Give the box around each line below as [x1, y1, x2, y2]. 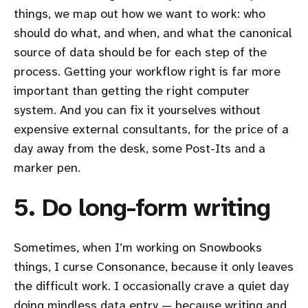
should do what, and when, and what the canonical [14, 24, 292, 41]
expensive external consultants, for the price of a [14, 120, 289, 137]
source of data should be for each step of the [14, 43, 267, 60]
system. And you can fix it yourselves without [14, 101, 261, 118]
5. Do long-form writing [14, 191, 271, 223]
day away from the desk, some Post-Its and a [14, 140, 265, 157]
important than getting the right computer [14, 82, 250, 99]
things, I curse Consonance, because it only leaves [14, 258, 294, 275]
